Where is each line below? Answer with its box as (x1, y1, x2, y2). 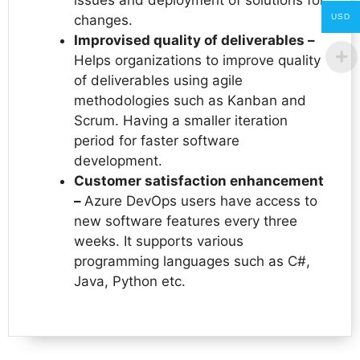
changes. (74, 11, 133, 28)
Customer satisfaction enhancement (74, 172, 324, 189)
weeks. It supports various (74, 232, 243, 249)
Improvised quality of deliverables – (74, 31, 315, 48)
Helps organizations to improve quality (74, 51, 321, 68)
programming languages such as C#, (74, 252, 310, 269)
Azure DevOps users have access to (84, 192, 317, 209)
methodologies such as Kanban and (74, 92, 306, 108)
